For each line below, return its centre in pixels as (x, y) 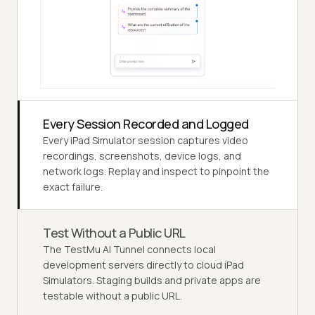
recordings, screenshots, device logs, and (142, 156)
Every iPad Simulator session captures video (146, 141)
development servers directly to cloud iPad (143, 265)
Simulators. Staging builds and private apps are (152, 281)
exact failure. (73, 187)
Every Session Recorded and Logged (146, 124)
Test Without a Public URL (114, 233)
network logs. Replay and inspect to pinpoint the (156, 172)
